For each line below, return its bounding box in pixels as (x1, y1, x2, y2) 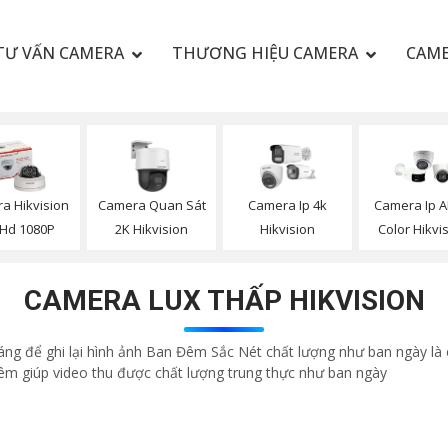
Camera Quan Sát (97, 196, 206, 215)
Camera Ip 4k (247, 196, 327, 215)
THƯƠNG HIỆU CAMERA (171, 42, 358, 64)
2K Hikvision (115, 220, 189, 239)
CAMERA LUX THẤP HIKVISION (23, 284, 425, 318)
